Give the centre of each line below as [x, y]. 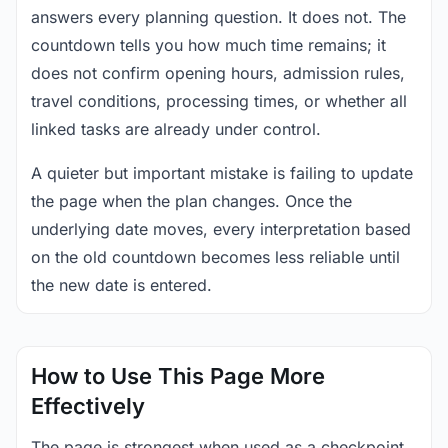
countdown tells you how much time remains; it [208, 45]
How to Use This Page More [178, 376]
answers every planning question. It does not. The [218, 17]
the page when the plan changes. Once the [191, 201]
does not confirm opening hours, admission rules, [218, 73]
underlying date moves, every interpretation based [221, 229]
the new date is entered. [121, 285]
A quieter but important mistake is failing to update [222, 173]
